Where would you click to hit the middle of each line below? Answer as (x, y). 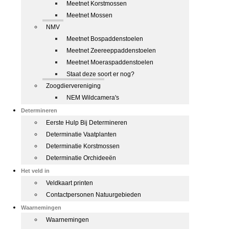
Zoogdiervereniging (73, 86)
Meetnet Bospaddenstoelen (105, 39)
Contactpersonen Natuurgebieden (94, 195)
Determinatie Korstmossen (83, 146)
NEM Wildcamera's (93, 98)
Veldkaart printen (70, 183)
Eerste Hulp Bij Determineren (87, 123)
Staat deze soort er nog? (100, 74)
